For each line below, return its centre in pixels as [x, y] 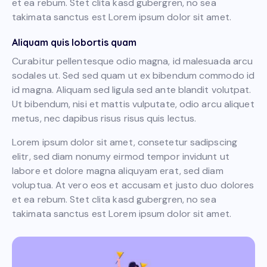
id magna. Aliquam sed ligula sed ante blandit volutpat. [132, 89]
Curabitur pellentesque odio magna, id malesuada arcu [133, 61]
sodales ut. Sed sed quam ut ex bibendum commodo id [133, 75]
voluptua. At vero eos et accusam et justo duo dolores [133, 185]
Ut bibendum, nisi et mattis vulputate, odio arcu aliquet [133, 104]
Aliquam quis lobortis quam [74, 42]
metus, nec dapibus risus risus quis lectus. [104, 118]
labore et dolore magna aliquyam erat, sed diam [118, 170]
